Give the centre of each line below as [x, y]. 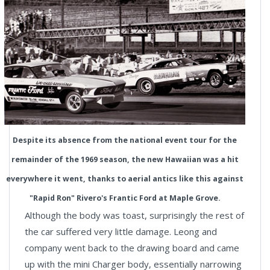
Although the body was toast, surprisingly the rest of [134, 215]
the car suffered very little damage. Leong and [121, 232]
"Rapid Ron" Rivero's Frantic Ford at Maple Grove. [125, 198]
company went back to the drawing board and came [132, 248]
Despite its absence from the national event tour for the [125, 140]
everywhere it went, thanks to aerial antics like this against [125, 179]
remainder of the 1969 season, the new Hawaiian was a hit [125, 160]
